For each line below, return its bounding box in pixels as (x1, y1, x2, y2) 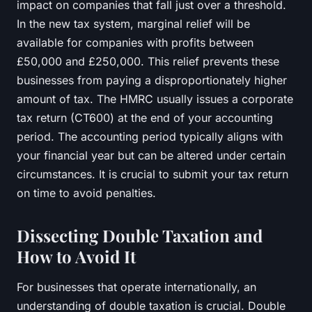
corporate (242, 91, 293, 106)
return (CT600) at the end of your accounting (33, 110, 273, 125)
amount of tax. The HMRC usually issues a (17, 91, 242, 106)
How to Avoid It (17, 244, 136, 267)
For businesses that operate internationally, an (17, 279, 256, 294)
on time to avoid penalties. (17, 185, 156, 200)
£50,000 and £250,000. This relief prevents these (17, 54, 279, 68)
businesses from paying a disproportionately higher (17, 72, 287, 87)
